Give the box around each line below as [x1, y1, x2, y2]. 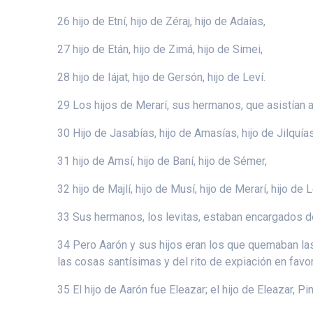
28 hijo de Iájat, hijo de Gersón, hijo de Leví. [57, 70, 266, 84]
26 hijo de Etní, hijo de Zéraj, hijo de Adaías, [57, 14, 266, 28]
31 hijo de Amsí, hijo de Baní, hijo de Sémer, [57, 154, 268, 168]
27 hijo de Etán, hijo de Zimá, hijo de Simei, [57, 42, 263, 56]
